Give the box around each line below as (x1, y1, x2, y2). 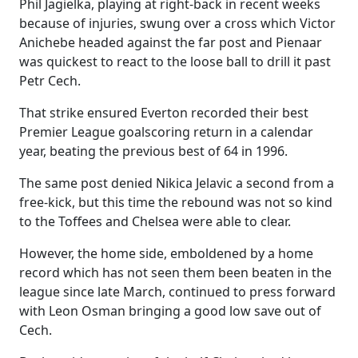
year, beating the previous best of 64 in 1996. (19, 142, 288, 160)
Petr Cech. (19, 72, 81, 89)
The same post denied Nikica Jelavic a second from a (19, 174, 334, 192)
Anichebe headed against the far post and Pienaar (19, 34, 322, 51)
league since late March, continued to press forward (19, 283, 336, 300)
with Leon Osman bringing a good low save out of (19, 302, 321, 320)
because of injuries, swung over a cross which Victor (19, 14, 336, 32)
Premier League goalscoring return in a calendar (19, 123, 313, 141)
